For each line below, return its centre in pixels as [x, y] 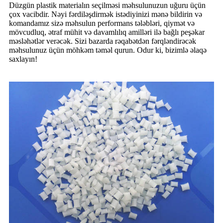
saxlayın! [23, 59]
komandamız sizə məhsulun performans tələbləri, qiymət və [102, 23]
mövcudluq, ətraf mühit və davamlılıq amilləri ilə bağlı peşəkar [107, 32]
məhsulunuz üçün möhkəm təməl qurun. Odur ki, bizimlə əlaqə [108, 50]
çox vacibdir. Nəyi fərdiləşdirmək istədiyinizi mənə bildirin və [106, 14]
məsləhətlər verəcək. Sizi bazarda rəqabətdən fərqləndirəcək [103, 41]
